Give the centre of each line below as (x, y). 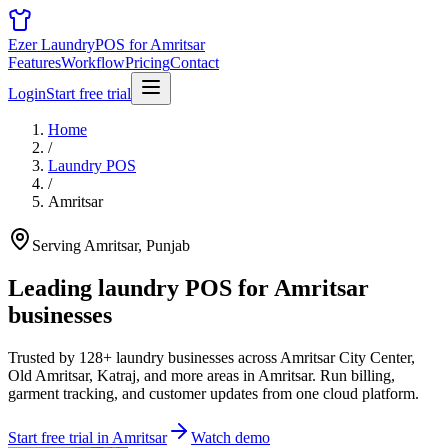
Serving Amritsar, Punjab (111, 245)
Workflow (93, 62)
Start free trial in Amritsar (87, 437)
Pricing (147, 62)
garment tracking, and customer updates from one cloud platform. (213, 393)
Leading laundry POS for (138, 287)
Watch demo (230, 437)
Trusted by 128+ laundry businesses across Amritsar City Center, (211, 357)
